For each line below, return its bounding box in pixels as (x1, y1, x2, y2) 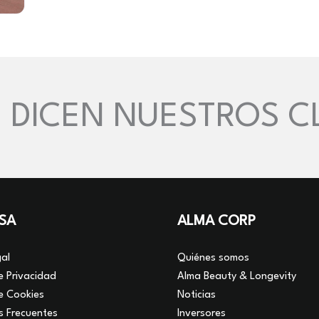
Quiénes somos (177, 253, 249, 264)
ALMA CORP (177, 214, 256, 229)
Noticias (177, 290, 216, 301)
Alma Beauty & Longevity (177, 271, 296, 283)
